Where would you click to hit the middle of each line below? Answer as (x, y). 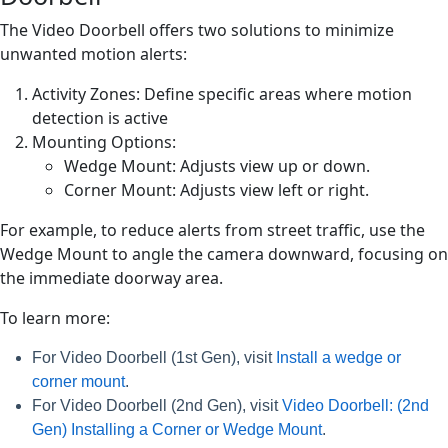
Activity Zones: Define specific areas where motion (222, 93)
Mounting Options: (104, 141)
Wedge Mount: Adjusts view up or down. (217, 165)
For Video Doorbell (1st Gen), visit (154, 357)
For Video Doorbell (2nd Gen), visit (157, 405)
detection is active (100, 117)
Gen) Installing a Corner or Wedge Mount (177, 429)
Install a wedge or (338, 357)
